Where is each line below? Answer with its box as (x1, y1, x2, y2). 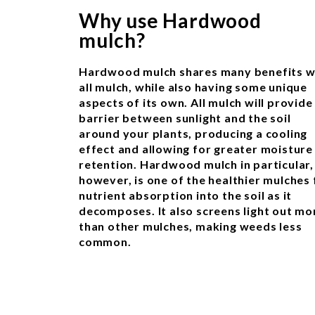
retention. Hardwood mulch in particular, (79, 157, 314, 171)
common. (79, 234, 131, 248)
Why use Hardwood (79, 8, 262, 32)
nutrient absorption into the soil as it (79, 188, 292, 202)
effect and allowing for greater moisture (79, 141, 313, 155)
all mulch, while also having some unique (79, 79, 307, 94)
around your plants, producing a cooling (79, 126, 308, 140)
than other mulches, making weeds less (79, 219, 302, 233)
